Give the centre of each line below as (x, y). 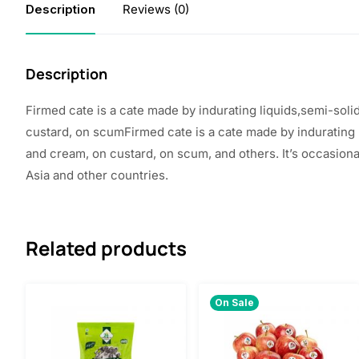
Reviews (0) (156, 9)
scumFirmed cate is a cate (169, 132)
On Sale (234, 302)
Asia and (51, 175)
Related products (106, 248)
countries (138, 175)
